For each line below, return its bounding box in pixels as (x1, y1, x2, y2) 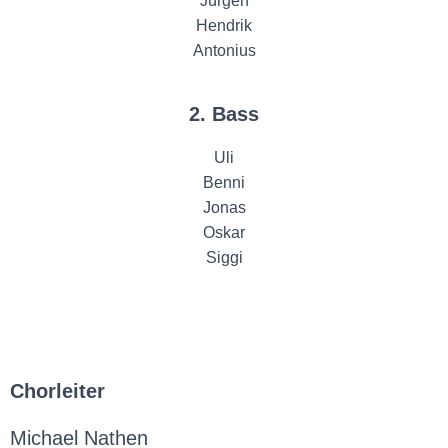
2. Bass (189, 103, 259, 126)
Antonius (192, 42, 256, 60)
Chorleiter (10, 380, 105, 403)
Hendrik (196, 17, 252, 35)
